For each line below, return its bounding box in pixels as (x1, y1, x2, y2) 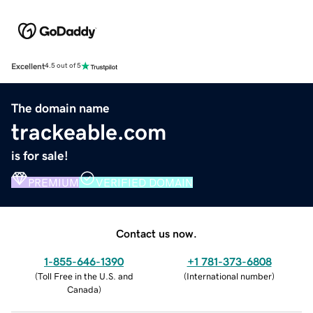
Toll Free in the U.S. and (37, 271, 133, 281)
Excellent (11, 61, 45, 71)
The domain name (11, 101, 110, 115)
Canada (66, 284, 99, 294)
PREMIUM (28, 176, 79, 188)
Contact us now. (116, 227, 197, 239)
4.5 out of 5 (45, 62, 81, 70)
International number (187, 271, 272, 281)
